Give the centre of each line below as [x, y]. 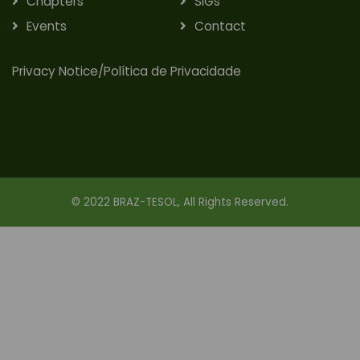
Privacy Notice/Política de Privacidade [127, 71]
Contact [220, 26]
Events [47, 26]
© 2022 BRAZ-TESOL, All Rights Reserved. [180, 202]
